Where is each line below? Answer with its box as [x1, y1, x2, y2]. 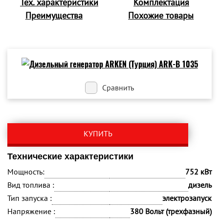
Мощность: [7, 167, 44, 176]
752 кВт [185, 167, 212, 176]
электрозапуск [162, 193, 212, 203]
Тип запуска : [7, 193, 52, 203]
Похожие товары [128, 10, 194, 21]
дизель [188, 180, 212, 190]
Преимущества [25, 10, 83, 21]
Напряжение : [7, 206, 55, 216]
